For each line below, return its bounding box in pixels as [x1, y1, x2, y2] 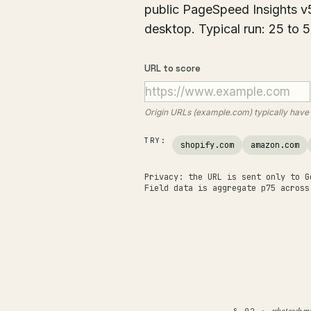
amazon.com [251, 140, 299, 151]
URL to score [144, 62, 201, 74]
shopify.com [180, 140, 234, 151]
